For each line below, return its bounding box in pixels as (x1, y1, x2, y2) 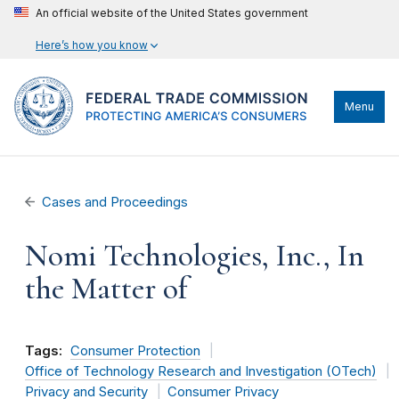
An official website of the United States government (36, 6, 308, 20)
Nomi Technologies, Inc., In (25, 237, 364, 274)
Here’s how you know (36, 38, 148, 52)
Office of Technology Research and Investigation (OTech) (25, 363, 377, 379)
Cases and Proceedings (42, 194, 189, 210)
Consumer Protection (70, 343, 200, 359)
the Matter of (25, 270, 188, 307)
